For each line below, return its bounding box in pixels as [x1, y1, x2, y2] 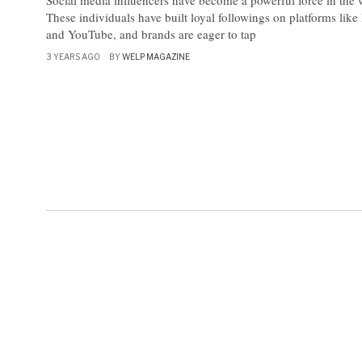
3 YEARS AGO [46, 51, 100, 61]
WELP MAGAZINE [122, 51, 190, 61]
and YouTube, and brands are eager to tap [46, 25, 256, 42]
